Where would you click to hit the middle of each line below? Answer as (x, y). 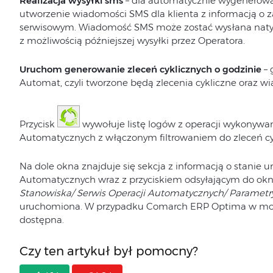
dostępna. (41, 220)
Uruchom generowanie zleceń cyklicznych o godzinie (140, 69)
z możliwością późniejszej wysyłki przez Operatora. (132, 41)
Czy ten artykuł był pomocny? (108, 251)
